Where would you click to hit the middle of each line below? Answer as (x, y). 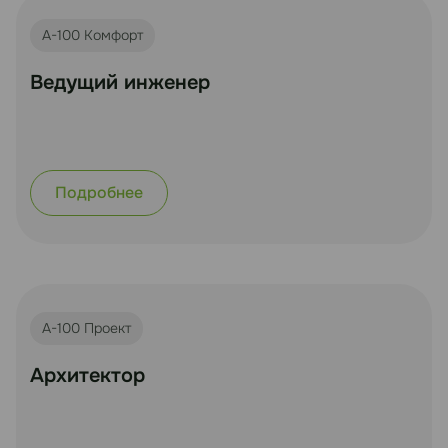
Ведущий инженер (120, 82)
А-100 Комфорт (92, 34)
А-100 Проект (86, 327)
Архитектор (87, 375)
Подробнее (99, 192)
